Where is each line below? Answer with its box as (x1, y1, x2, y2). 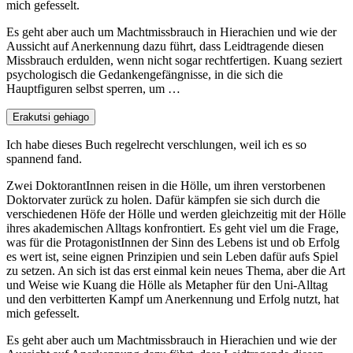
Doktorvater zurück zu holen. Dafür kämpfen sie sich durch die (6, 193, 320, 207)
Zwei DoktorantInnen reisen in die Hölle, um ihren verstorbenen (6, 179, 325, 193)
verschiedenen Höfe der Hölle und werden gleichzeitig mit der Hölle (6, 207, 346, 221)
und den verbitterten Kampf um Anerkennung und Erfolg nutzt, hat (6, 292, 339, 307)
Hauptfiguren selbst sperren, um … (6, 82, 180, 96)
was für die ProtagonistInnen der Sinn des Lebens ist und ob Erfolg (6, 236, 340, 250)
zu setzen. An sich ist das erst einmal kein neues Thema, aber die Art (6, 264, 345, 278)
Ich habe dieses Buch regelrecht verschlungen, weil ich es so (6, 138, 307, 152)
